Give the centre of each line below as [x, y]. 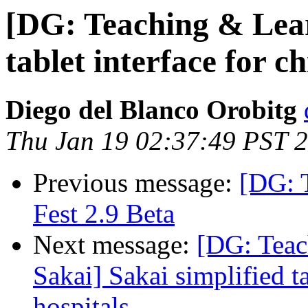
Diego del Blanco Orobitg [151, 110]
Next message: [115, 245]
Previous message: [136, 183]
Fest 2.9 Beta [104, 214]
